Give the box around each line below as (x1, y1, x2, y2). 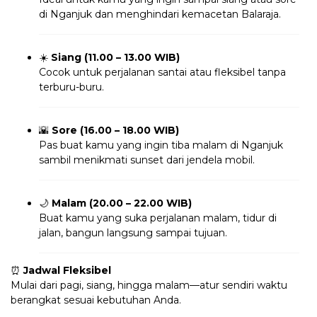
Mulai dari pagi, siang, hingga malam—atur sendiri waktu (11, 278, 287, 292)
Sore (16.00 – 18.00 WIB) (52, 123, 179, 137)
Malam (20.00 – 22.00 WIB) (52, 196, 192, 209)
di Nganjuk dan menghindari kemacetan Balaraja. (39, 7, 281, 21)
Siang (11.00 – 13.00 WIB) (51, 50, 180, 64)
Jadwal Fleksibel (23, 263, 111, 277)
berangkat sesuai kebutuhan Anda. (11, 293, 181, 306)
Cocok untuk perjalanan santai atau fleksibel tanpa (39, 65, 286, 79)
